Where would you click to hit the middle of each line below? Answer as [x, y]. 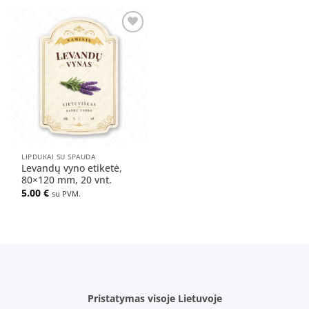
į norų [128, 52]
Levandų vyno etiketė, [72, 168]
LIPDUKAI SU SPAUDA [59, 156]
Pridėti [128, 42]
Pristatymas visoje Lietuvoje [154, 299]
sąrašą [128, 61]
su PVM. [67, 193]
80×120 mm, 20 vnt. [67, 180]
